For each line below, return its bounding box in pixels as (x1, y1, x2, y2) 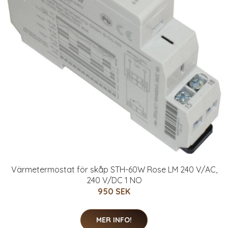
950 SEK (98, 186, 130, 197)
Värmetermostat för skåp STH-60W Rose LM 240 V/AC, (11, 164, 217, 175)
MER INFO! (96, 215, 132, 225)
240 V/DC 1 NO (86, 175, 142, 186)
